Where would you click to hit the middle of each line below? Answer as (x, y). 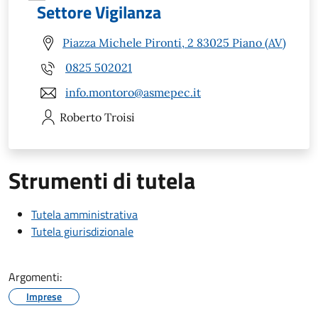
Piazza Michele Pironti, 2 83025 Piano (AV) (174, 43)
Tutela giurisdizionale (82, 231)
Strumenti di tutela (102, 180)
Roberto (81, 117)
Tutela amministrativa (84, 214)
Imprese (44, 296)
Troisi (120, 117)
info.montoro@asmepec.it (133, 93)
